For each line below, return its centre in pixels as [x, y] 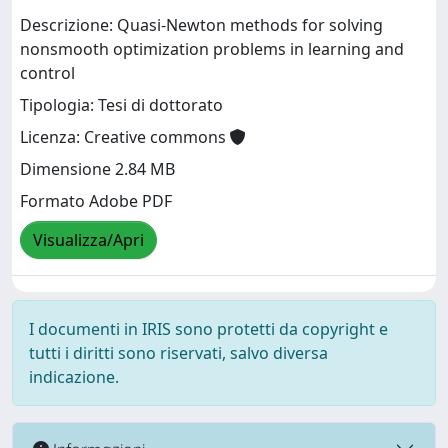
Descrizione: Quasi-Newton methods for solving [201, 25]
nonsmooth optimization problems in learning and [212, 49]
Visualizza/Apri [88, 240]
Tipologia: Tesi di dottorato [121, 105]
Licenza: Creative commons [125, 137]
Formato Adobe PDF [96, 201]
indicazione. [74, 377]
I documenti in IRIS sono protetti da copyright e [208, 329]
